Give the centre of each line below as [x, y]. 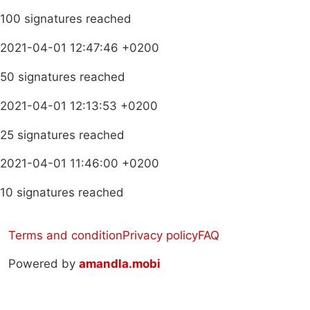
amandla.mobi [120, 264]
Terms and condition [65, 236]
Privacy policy [160, 236]
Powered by [44, 264]
